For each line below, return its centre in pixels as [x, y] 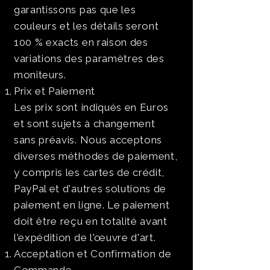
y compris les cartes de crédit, [89, 172]
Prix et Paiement [55, 91]
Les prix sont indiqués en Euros [92, 107]
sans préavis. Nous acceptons [88, 140]
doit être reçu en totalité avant [91, 221]
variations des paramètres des [89, 58]
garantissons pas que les [75, 10]
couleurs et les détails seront [86, 26]
